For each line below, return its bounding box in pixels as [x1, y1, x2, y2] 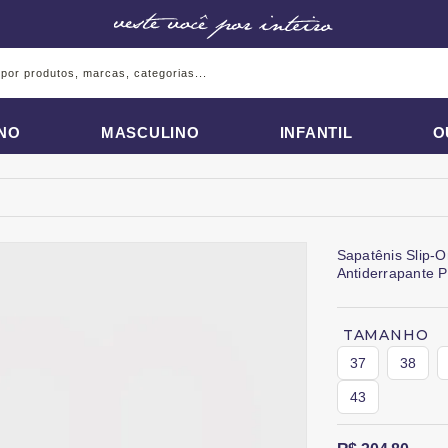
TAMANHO [342, 326, 429, 345]
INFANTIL [279, 123, 353, 141]
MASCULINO [100, 123, 200, 141]
